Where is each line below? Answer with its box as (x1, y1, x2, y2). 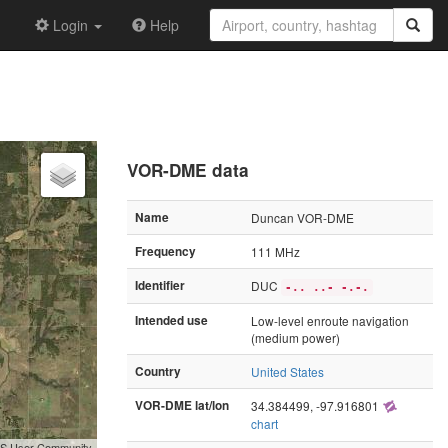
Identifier (135, 276, 185, 294)
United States (251, 362, 324, 380)
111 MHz (251, 242, 300, 260)
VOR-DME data (127, 157, 249, 182)
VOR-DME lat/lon (135, 396, 229, 414)
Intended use (135, 311, 208, 329)
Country (135, 362, 181, 380)
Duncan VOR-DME (251, 208, 354, 226)
